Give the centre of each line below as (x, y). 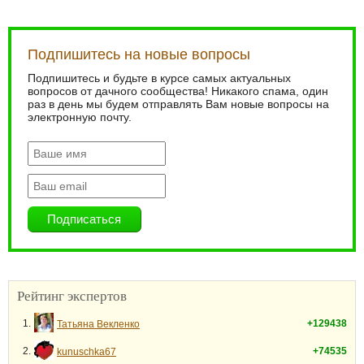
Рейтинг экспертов (72, 295)
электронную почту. (80, 117)
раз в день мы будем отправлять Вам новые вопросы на (178, 104)
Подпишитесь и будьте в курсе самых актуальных (159, 78)
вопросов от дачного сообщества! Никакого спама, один (178, 91)
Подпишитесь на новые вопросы (139, 54)
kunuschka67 (87, 352)
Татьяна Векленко (98, 324)
